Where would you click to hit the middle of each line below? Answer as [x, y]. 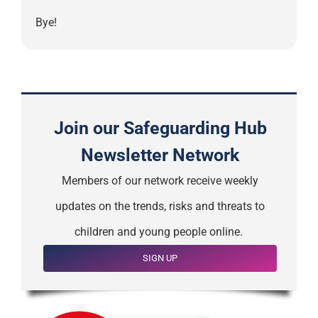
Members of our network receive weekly [160, 181]
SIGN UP [160, 258]
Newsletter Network [160, 155]
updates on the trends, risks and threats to [160, 207]
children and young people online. [160, 232]
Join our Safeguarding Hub [160, 128]
